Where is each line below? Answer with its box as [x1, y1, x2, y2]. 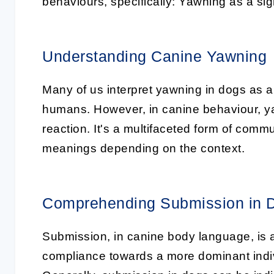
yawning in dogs [155, 83, 246, 96]
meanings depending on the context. [42, 142, 245, 155]
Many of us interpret [42, 83, 156, 96]
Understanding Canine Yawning [42, 48, 267, 65]
